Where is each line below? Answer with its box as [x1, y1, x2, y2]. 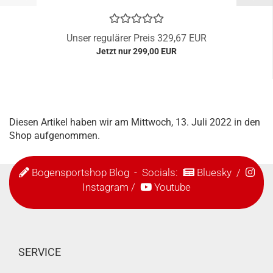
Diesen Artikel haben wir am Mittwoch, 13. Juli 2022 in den [9, 116, 260, 129]
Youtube [154, 181, 191, 194]
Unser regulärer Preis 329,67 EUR [66, 32, 207, 44]
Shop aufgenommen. [9, 130, 100, 142]
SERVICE [18, 246, 61, 259]
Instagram [82, 181, 129, 194]
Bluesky [196, 166, 232, 179]
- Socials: [129, 166, 183, 179]
